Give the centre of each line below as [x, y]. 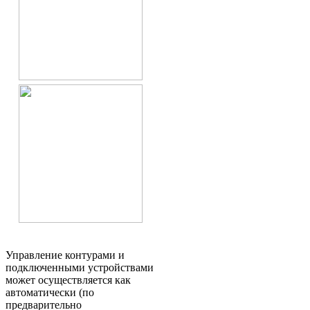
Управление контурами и [65, 255]
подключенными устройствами [80, 268]
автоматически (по [50, 293]
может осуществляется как [68, 280]
